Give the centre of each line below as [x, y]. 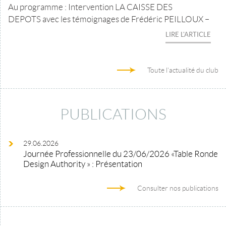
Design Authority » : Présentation [83, 164]
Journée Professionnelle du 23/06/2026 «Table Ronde [121, 154]
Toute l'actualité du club [183, 70]
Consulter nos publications [178, 188]
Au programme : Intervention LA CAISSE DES [90, 7]
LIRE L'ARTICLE [188, 35]
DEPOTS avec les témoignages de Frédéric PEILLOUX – [109, 19]
